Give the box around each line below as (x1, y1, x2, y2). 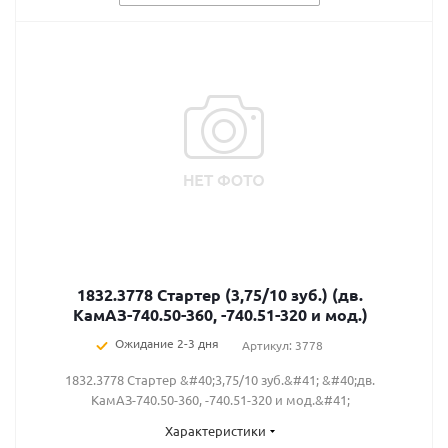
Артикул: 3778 (241, 337, 323, 353)
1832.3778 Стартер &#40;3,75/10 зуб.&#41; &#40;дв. (65, 371, 375, 388)
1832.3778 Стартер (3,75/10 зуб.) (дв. (77, 284, 363, 305)
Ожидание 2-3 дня (114, 335, 219, 351)
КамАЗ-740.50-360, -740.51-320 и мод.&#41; (90, 391, 350, 408)
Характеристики (164, 422, 266, 439)
